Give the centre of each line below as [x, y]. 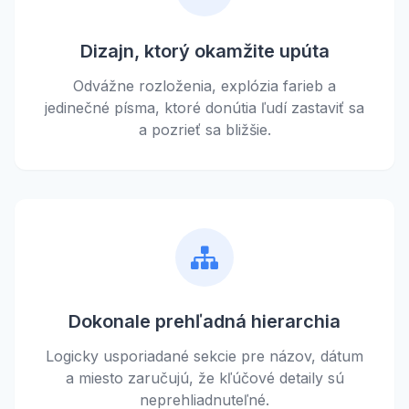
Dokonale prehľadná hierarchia [204, 321]
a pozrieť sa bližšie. [204, 129]
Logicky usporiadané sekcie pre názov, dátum [204, 356]
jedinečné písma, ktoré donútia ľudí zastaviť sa [204, 107]
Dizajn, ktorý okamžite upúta [204, 51]
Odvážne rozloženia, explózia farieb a [204, 85]
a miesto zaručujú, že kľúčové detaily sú [204, 378]
